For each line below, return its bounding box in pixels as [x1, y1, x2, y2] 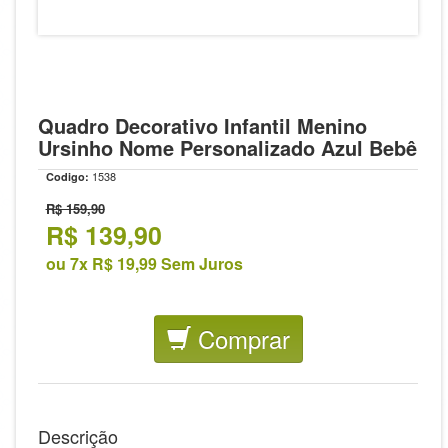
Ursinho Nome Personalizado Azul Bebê [38, 133, 417, 162]
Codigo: [45, 169, 89, 184]
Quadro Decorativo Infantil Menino [38, 111, 367, 140]
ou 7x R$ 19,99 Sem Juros [45, 252, 243, 275]
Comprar [190, 321, 290, 356]
